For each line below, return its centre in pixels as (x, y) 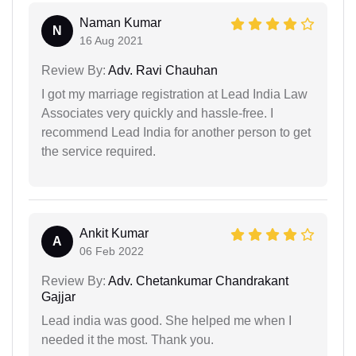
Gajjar (58, 297)
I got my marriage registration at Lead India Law (174, 95)
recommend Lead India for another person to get (176, 133)
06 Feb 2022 (112, 252)
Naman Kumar (120, 23)
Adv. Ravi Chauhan (162, 71)
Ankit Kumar (114, 234)
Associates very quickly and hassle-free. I (157, 114)
